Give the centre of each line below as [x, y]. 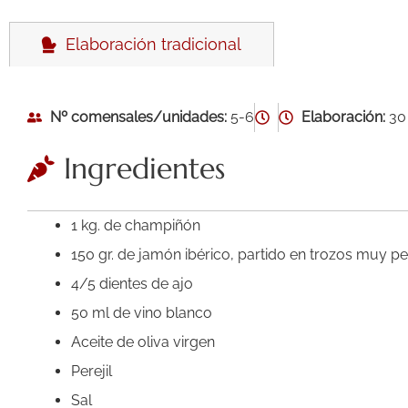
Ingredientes [144, 168]
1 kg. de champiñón [136, 225]
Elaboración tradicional [149, 44]
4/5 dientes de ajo [132, 283]
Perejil [92, 371]
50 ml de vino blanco [142, 312]
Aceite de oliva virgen [143, 342]
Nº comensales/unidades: [138, 117]
